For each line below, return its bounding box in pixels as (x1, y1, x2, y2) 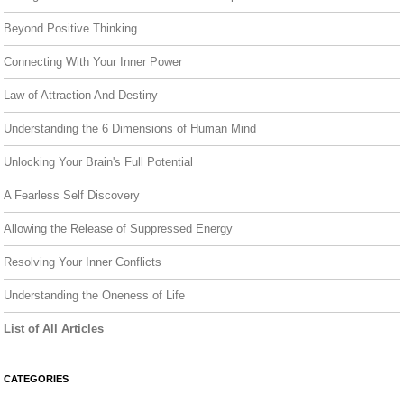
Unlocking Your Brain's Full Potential (4, 154, 193, 169)
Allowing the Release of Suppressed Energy (4, 221, 233, 235)
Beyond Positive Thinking (4, 21, 137, 35)
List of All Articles (4, 321, 104, 335)
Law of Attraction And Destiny (4, 87, 158, 102)
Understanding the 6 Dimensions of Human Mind (4, 121, 256, 135)
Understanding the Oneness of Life (4, 288, 185, 302)
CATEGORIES (4, 372, 69, 384)
